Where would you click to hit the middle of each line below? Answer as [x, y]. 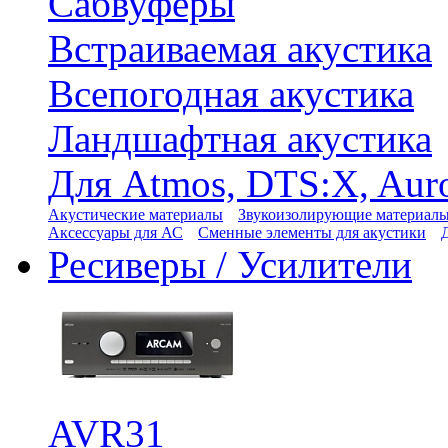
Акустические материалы [135, 214]
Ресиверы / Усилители [230, 264]
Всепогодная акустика [231, 93]
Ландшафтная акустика [240, 138]
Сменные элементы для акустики [312, 232]
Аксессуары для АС [115, 232]
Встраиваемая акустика [240, 48]
